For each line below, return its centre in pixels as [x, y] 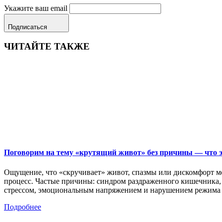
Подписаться [28, 27]
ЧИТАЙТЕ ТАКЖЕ [47, 47]
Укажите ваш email [36, 8]
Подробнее [23, 207]
